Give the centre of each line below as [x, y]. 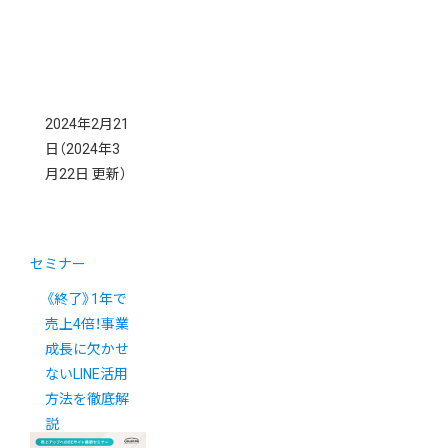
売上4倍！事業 [87, 324]
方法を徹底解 [87, 399]
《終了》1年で [86, 299]
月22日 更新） [86, 174]
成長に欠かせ [87, 349]
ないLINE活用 [86, 374]
